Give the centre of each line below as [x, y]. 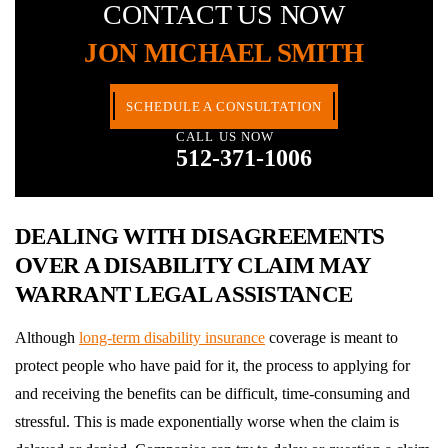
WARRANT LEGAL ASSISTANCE [184, 294]
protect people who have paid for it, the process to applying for [212, 365]
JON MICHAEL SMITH [224, 52]
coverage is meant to [331, 337]
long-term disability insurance [172, 337]
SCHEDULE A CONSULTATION [224, 106]
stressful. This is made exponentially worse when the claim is [207, 421]
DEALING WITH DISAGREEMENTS [200, 236]
